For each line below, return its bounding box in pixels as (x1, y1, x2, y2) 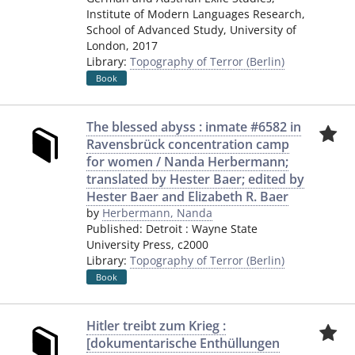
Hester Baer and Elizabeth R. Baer (86, 188, 288, 205)
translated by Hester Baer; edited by (86, 170, 304, 188)
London (86, 38, 126, 53)
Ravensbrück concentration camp (86, 136, 289, 153)
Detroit (146, 221, 182, 236)
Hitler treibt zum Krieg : (86, 317, 226, 334)
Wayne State (192, 221, 258, 236)
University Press (86, 237, 171, 252)
